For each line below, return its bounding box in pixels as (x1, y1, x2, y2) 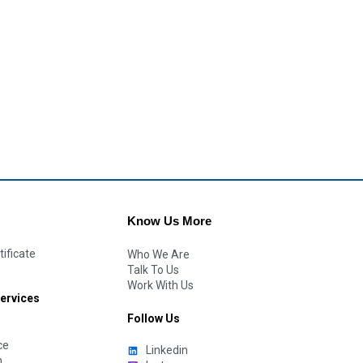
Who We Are (127, 247, 190, 261)
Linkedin (145, 344, 188, 357)
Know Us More (127, 215, 211, 228)
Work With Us (127, 278, 194, 292)
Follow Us (127, 311, 180, 325)
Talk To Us (127, 263, 179, 276)
